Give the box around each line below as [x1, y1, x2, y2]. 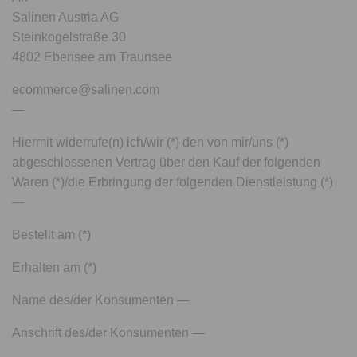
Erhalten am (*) [12, 261, 97, 274]
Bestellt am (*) [12, 228, 92, 241]
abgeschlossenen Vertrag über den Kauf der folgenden [12, 155, 321, 169]
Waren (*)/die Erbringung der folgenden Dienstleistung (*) [12, 175, 334, 189]
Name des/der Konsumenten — [12, 293, 190, 307]
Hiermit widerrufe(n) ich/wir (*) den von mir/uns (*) [12, 135, 289, 149]
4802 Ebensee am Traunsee [12, 50, 173, 64]
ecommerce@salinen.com [12, 83, 159, 96]
